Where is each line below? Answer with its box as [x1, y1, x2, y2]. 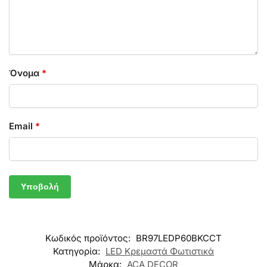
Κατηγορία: [53, 245, 103, 257]
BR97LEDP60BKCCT [136, 232, 222, 244]
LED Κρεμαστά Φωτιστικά [105, 245, 214, 257]
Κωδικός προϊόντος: [45, 232, 133, 244]
